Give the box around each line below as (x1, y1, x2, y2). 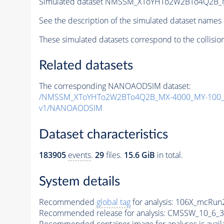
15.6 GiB (123, 149, 155, 160)
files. (103, 149, 124, 160)
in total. (154, 149, 183, 160)
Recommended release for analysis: (38, 207, 165, 218)
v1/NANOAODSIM (38, 102, 102, 114)
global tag (96, 196, 130, 207)
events (67, 149, 91, 160)
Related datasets (38, 59, 133, 72)
